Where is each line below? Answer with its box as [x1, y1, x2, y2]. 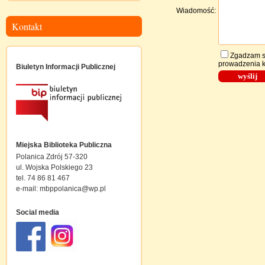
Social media [16, 208, 59, 216]
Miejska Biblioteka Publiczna [16, 141, 112, 149]
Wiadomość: [176, 7, 216, 15]
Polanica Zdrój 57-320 [16, 153, 88, 161]
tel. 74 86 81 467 [16, 174, 70, 182]
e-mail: [16, 185, 40, 193]
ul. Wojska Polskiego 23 [16, 163, 93, 172]
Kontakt [12, 20, 42, 33]
